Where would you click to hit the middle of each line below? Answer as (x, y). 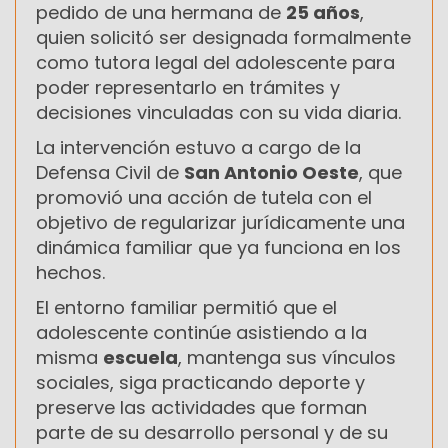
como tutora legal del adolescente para (215, 62)
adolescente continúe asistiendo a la (201, 332)
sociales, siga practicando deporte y (200, 382)
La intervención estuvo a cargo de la (198, 147)
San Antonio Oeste (271, 172)
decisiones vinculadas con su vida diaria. (218, 112)
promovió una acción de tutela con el (204, 197)
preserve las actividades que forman (201, 407)
